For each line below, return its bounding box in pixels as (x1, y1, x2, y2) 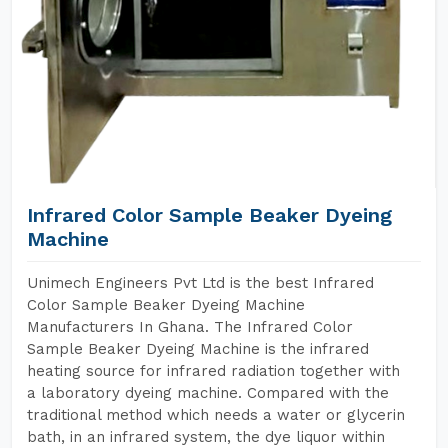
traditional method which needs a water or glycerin (27, 406, 405, 424)
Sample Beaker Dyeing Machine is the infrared (27, 340, 369, 358)
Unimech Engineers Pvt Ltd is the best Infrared (27, 274, 374, 292)
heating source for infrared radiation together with (27, 362, 400, 380)
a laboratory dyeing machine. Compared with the (27, 384, 389, 402)
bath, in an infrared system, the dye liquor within (27, 428, 385, 446)
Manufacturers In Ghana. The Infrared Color (27, 318, 353, 336)
